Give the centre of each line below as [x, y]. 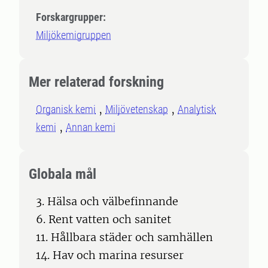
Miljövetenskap [137, 109]
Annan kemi [91, 127]
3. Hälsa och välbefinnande [107, 201]
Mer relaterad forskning [96, 82]
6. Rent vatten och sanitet [103, 219]
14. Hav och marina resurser [110, 255]
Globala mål [63, 174]
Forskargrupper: [71, 17]
